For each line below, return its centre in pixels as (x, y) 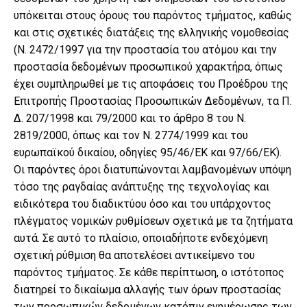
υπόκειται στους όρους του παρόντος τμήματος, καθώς (153, 15)
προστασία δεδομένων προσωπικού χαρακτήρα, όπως (148, 67)
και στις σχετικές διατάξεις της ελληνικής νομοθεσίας (151, 33)
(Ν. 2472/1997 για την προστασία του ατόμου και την (145, 50)
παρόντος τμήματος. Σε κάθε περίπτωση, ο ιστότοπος (149, 272)
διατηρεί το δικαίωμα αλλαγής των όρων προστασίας (148, 290)
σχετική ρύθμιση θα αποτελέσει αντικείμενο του (134, 255)
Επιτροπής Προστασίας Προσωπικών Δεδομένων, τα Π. (153, 101)
